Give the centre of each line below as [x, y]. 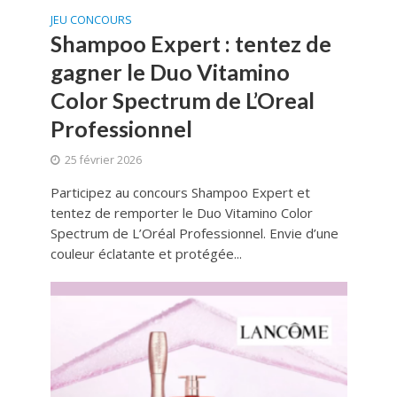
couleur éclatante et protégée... [146, 254]
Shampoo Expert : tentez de [191, 44]
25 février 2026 [103, 160]
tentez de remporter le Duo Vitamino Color [181, 213]
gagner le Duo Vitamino [170, 72]
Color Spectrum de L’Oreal [182, 101]
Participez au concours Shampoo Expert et [180, 193]
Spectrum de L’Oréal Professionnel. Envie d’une [194, 234]
